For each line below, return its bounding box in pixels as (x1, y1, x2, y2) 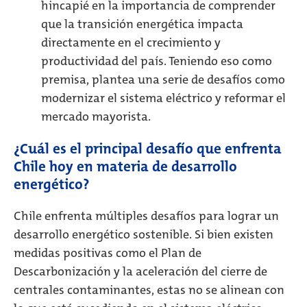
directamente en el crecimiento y (41, 34, 221, 51)
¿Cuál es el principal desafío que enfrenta (14, 139, 282, 158)
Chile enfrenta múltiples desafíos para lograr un (14, 208, 279, 224)
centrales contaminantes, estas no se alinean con (14, 282, 284, 298)
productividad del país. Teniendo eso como (41, 53, 272, 69)
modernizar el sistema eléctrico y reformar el (41, 90, 286, 106)
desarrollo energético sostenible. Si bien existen (14, 226, 273, 243)
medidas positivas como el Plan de (14, 245, 201, 261)
